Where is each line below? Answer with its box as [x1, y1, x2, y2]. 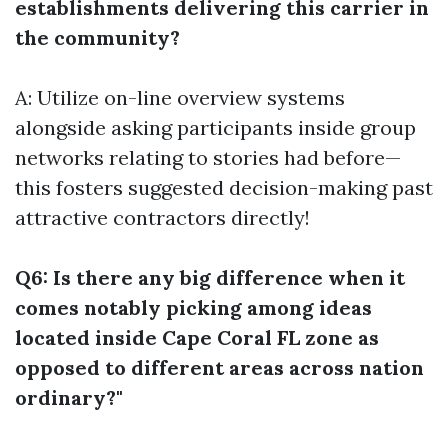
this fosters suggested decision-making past [15, 175, 433, 200]
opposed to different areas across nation [15, 355, 424, 380]
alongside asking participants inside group [15, 115, 416, 140]
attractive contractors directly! [15, 205, 310, 230]
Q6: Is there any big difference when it [15, 265, 405, 290]
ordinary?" [15, 385, 123, 410]
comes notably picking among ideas [15, 295, 372, 320]
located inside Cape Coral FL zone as [15, 325, 379, 350]
